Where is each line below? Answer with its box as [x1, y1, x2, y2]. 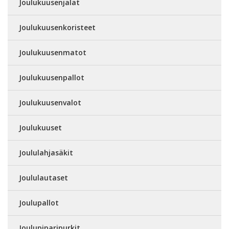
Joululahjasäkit [19, 147, 73, 157]
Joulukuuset [19, 122, 62, 132]
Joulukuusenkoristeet [19, 22, 96, 32]
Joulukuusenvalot [19, 97, 81, 107]
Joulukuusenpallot [19, 72, 84, 82]
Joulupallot [19, 197, 59, 208]
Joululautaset [19, 172, 68, 182]
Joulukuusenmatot [19, 47, 86, 57]
